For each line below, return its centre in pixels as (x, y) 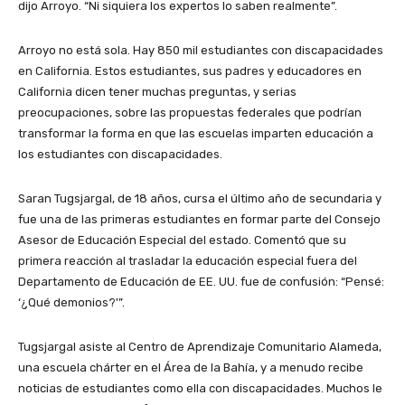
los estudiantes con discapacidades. (120, 154)
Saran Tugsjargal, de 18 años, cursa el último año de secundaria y (200, 198)
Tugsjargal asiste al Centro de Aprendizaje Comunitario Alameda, (200, 346)
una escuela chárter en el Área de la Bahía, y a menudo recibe (191, 367)
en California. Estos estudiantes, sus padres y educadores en (190, 71)
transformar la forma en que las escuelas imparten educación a (196, 133)
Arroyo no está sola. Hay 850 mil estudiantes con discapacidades (201, 50)
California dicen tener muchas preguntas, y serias (157, 91)
